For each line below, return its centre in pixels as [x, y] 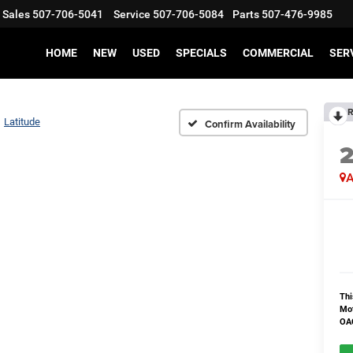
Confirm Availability [250, 124]
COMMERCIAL [278, 53]
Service [132, 15]
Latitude [22, 122]
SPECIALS [201, 53]
